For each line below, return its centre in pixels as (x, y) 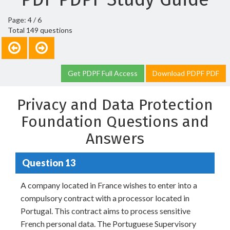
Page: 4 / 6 (25, 20)
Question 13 (49, 162)
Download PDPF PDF (186, 73)
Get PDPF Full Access (103, 73)
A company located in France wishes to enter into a (109, 185)
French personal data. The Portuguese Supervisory (108, 224)
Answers (115, 139)
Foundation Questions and (115, 122)
